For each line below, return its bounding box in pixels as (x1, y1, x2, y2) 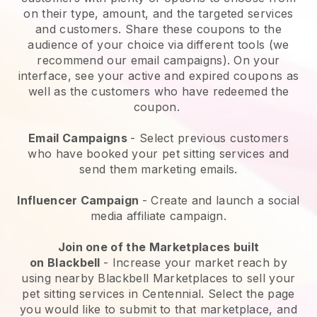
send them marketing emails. (79, 161, 238, 176)
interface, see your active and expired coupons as (18, 68, 299, 83)
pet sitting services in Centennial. (22, 286, 204, 301)
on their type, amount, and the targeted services (23, 6, 294, 21)
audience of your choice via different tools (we (28, 37, 289, 52)
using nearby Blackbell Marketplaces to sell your (21, 270, 296, 285)
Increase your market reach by (112, 255, 288, 270)
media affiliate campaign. (90, 208, 226, 223)
